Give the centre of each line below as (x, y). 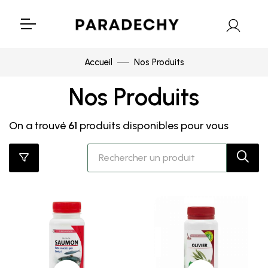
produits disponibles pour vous (154, 126)
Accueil (98, 63)
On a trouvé (39, 126)
